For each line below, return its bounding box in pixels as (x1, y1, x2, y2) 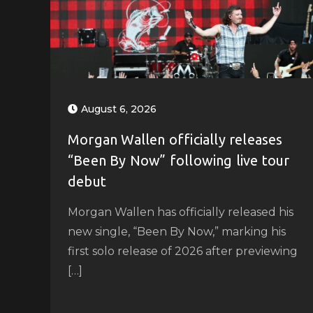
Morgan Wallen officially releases (68, 131, 283, 147)
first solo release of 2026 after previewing (68, 244, 298, 258)
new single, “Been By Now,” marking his (68, 224, 286, 238)
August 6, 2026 (81, 102, 156, 115)
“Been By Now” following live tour (68, 152, 290, 168)
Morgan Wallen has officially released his (68, 205, 293, 219)
